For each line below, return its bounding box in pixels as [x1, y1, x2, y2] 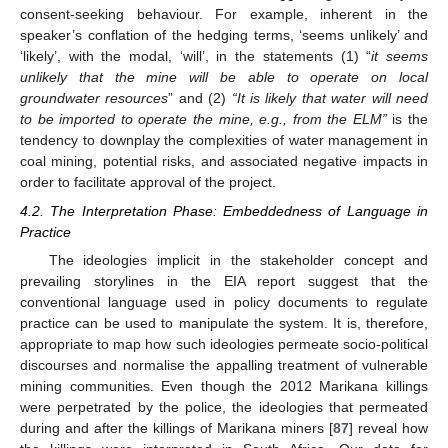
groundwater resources [20, 90, 169, 107]
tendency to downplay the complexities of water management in [20, 132, 428, 149]
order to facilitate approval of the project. [20, 174, 276, 191]
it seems [371, 48, 429, 65]
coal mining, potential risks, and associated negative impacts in [20, 153, 428, 170]
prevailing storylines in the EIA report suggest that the [20, 272, 428, 289]
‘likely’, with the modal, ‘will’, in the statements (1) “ [20, 48, 372, 65]
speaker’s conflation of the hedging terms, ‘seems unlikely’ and [20, 27, 428, 44]
